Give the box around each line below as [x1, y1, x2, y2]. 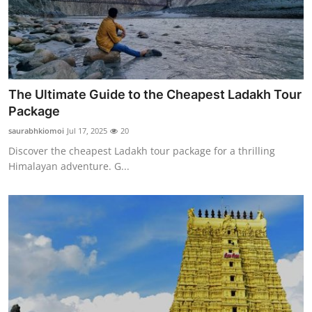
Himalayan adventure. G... [8, 159, 130, 173]
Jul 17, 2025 [67, 125, 107, 136]
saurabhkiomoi [8, 125, 64, 136]
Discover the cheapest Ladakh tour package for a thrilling [8, 143, 275, 157]
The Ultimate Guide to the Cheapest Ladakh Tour [8, 86, 302, 102]
